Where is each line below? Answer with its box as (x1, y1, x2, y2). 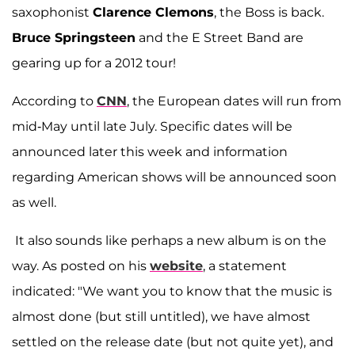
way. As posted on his (12, 258, 150, 273)
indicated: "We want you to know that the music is (12, 283, 332, 299)
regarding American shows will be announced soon (12, 169, 337, 185)
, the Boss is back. (214, 4, 324, 20)
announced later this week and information (12, 143, 288, 159)
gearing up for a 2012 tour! (12, 55, 176, 71)
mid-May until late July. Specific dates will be (12, 118, 292, 134)
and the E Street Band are (136, 29, 303, 45)
